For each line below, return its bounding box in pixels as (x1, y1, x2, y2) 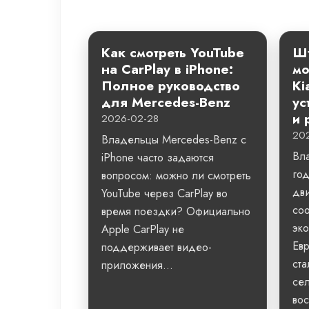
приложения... (101, 257, 173, 273)
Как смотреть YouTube (101, 43, 244, 62)
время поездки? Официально (101, 203, 250, 219)
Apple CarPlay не (101, 221, 184, 237)
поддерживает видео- (101, 239, 212, 255)
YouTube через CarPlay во (101, 186, 228, 201)
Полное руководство (101, 76, 240, 95)
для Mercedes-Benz (101, 92, 230, 112)
